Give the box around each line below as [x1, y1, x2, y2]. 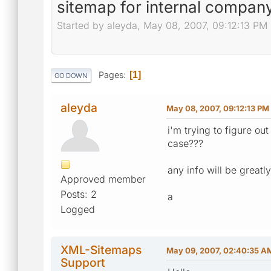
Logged [60, 203, 95, 215]
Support [60, 255, 105, 270]
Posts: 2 [60, 188, 97, 200]
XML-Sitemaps [60, 242, 142, 257]
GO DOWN [54, 71, 88, 80]
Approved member [60, 172, 146, 185]
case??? [168, 137, 203, 149]
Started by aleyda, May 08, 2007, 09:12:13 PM [57, 19, 267, 32]
